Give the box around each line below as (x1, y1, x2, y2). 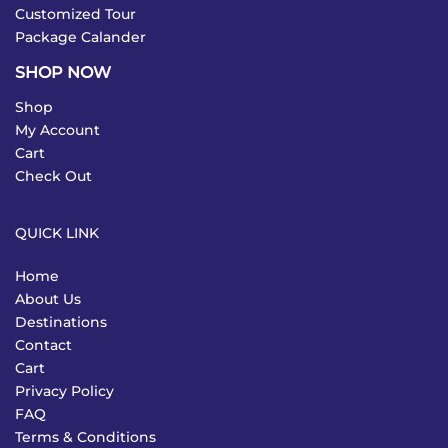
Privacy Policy (15, 381, 114, 400)
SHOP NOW (15, 62, 111, 82)
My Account (15, 120, 100, 139)
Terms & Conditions (15, 427, 156, 446)
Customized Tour (15, 4, 136, 23)
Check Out (15, 166, 92, 185)
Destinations (15, 312, 107, 331)
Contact (15, 335, 72, 354)
